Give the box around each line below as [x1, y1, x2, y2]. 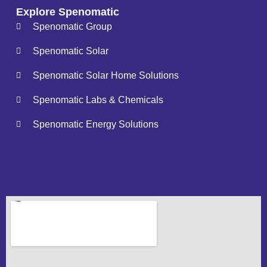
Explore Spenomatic [16, 6, 120, 18]
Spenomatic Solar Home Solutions [32, 70, 179, 81]
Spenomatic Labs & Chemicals [32, 95, 163, 105]
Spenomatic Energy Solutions [32, 119, 159, 130]
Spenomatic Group [32, 21, 112, 32]
